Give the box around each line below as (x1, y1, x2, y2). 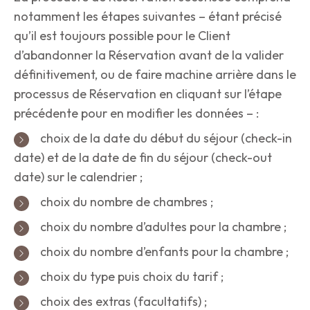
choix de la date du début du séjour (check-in (37, 130, 292, 147)
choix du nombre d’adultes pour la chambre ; (37, 219, 286, 235)
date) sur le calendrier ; (14, 169, 143, 185)
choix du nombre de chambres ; (37, 194, 213, 210)
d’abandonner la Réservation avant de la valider (14, 47, 284, 64)
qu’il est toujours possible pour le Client (14, 28, 230, 44)
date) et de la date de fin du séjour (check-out (14, 149, 272, 166)
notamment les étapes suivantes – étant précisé (14, 8, 282, 25)
